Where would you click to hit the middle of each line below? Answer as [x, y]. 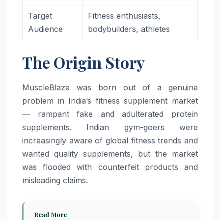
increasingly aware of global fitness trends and [110, 141]
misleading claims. [55, 180]
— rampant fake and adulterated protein [110, 114]
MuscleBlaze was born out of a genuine [110, 88]
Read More [51, 215]
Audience [46, 29]
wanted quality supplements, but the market [110, 154]
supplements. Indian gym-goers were [110, 127]
